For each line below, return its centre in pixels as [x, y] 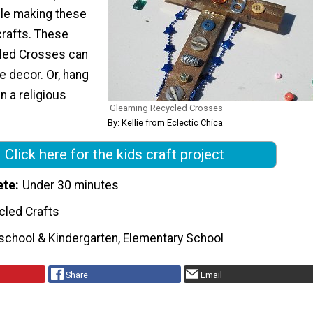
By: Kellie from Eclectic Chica [165, 123]
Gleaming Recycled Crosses [166, 108]
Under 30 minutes [71, 185]
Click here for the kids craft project [115, 155]
